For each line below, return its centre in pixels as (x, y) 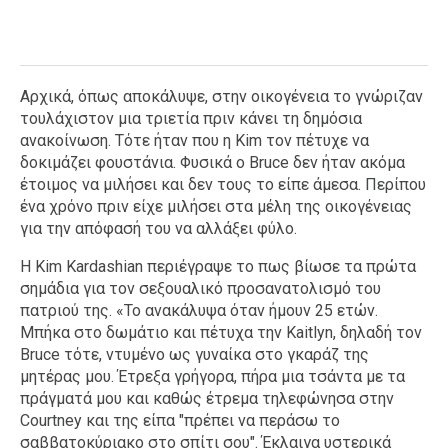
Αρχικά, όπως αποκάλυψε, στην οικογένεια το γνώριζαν (221, 96)
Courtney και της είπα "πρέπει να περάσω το (180, 420)
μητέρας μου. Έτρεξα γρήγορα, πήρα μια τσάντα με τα (212, 376)
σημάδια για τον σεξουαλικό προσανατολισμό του (200, 288)
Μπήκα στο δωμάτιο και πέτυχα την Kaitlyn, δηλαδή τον (221, 332)
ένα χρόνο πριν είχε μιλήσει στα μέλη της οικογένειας (216, 206)
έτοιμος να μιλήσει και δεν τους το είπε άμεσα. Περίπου (223, 184)
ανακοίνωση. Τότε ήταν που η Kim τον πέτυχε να (194, 140)
